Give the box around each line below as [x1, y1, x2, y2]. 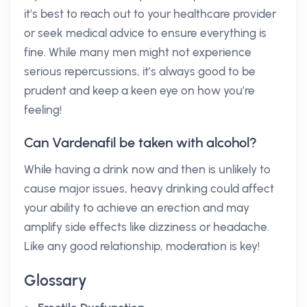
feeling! [24, 103, 62, 116]
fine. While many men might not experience [24, 45, 251, 59]
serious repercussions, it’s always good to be [24, 64, 256, 78]
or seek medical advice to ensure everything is [24, 26, 267, 40]
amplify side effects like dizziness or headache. [24, 220, 269, 234]
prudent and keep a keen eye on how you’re [24, 84, 255, 97]
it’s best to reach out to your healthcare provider [24, 7, 276, 21]
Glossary [24, 271, 87, 290]
